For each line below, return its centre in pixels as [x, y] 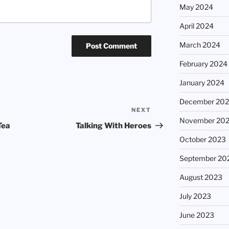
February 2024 [203, 64]
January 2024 [202, 83]
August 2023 [201, 177]
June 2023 [197, 215]
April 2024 [196, 26]
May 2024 [196, 7]
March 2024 [200, 45]
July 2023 [195, 196]
